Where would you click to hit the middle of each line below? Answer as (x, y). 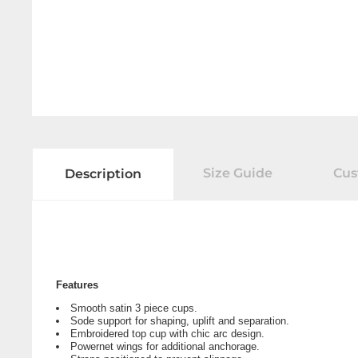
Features (77, 285)
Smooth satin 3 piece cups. (134, 308)
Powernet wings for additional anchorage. (165, 347)
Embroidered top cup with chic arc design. (167, 334)
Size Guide (238, 173)
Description (103, 174)
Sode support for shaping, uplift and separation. (180, 321)
